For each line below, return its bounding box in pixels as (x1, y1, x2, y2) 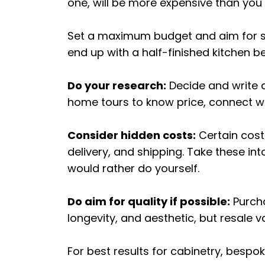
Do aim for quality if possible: (67, 194, 230, 209)
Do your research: (67, 78, 166, 93)
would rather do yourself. (67, 161, 199, 176)
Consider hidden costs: (67, 128, 196, 143)
